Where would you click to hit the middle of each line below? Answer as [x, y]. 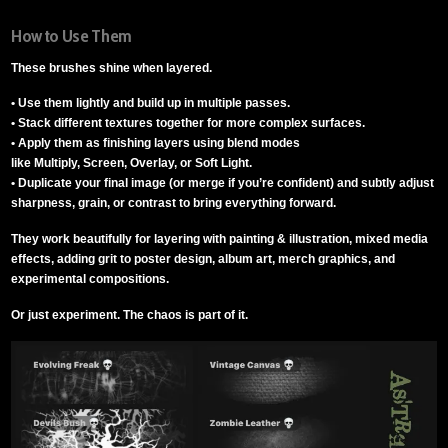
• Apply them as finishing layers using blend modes [156, 143]
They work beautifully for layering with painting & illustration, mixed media [220, 239]
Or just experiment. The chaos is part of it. [130, 314]
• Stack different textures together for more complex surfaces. [188, 123]
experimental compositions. [90, 279]
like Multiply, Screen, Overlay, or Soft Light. [132, 163]
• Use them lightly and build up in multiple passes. [151, 103]
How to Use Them [71, 35]
